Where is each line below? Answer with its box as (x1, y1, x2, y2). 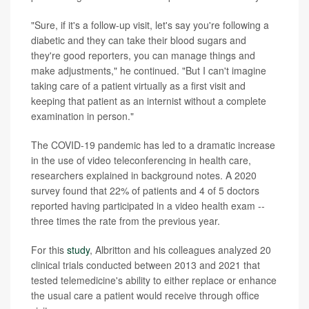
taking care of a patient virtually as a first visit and (31, 79, 246, 93)
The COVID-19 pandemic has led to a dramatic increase (31, 138, 275, 152)
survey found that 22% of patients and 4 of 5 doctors (31, 183, 259, 198)
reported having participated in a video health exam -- (31, 199, 265, 213)
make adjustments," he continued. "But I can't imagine (31, 63, 266, 78)
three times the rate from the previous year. (31, 214, 220, 228)
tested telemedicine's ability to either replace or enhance (31, 273, 277, 288)
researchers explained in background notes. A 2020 (31, 168, 257, 183)
